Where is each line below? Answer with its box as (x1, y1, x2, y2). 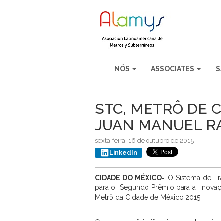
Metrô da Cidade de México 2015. (95, 193, 202, 201)
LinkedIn (110, 149, 137, 156)
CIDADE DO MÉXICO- (95, 174, 165, 182)
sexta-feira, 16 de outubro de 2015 (95, 137, 194, 144)
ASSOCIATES (151, 65, 196, 73)
